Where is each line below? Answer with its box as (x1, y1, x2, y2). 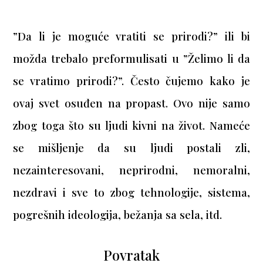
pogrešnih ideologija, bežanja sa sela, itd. (13, 207, 222, 222)
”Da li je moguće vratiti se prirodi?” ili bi (13, 29, 250, 44)
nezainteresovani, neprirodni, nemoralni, (13, 163, 250, 178)
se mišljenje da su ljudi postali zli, (13, 140, 250, 156)
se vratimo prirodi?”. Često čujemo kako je (13, 73, 250, 89)
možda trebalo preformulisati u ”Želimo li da (13, 51, 250, 66)
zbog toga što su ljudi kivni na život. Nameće (13, 118, 250, 133)
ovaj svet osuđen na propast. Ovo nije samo (13, 96, 250, 111)
